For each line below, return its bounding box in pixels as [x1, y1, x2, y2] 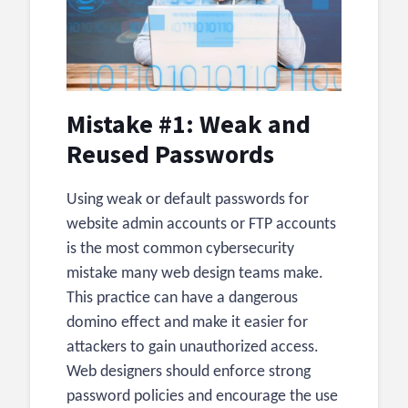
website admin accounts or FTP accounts [66, 216, 336, 234]
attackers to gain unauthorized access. [66, 339, 319, 357]
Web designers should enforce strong [66, 363, 311, 382]
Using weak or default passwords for [66, 191, 309, 209]
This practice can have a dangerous [66, 290, 298, 308]
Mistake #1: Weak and [66, 107, 311, 141]
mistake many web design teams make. [66, 265, 323, 283]
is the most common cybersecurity [66, 240, 294, 259]
